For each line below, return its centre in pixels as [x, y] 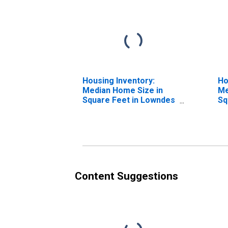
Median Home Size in [123, 90]
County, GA [103, 109]
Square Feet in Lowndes [129, 100]
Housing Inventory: [119, 80]
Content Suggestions [126, 176]
